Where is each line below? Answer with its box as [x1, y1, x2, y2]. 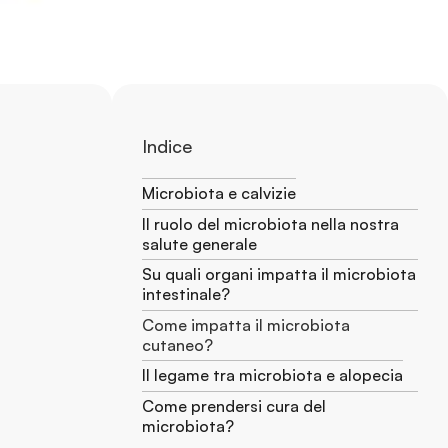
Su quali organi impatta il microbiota [142, 264, 416, 284]
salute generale [142, 233, 257, 254]
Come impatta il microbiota [142, 314, 350, 335]
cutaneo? [142, 334, 213, 355]
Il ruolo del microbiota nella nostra [142, 213, 399, 234]
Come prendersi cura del [142, 395, 326, 416]
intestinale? [142, 284, 230, 304]
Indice [142, 135, 192, 157]
